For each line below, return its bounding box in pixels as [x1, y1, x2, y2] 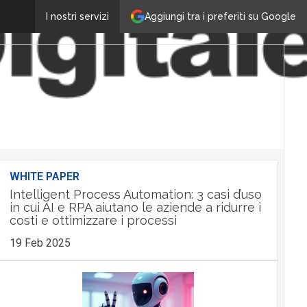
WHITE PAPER [9, 170, 79, 183]
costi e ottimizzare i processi [9, 213, 177, 228]
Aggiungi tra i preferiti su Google [145, 10, 296, 22]
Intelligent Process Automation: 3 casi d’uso [9, 187, 262, 201]
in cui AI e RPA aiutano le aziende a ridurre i [9, 200, 261, 214]
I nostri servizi [46, 11, 109, 22]
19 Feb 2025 [9, 236, 71, 249]
